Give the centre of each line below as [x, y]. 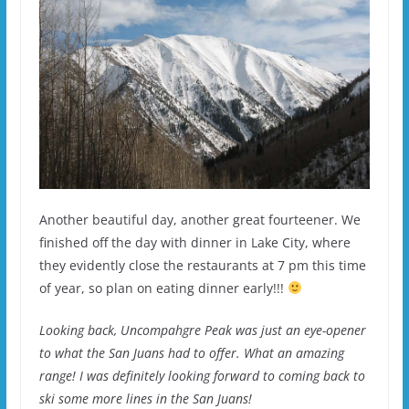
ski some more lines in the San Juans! [145, 398]
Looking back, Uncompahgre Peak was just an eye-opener [202, 330]
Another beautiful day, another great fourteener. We [199, 219]
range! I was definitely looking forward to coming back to [202, 375]
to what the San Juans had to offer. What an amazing [191, 352]
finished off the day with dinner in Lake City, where [194, 242]
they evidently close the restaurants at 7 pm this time [202, 265]
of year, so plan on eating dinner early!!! [163, 288]
